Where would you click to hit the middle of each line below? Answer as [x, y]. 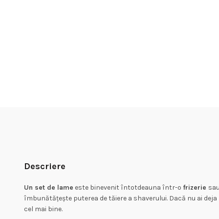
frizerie [195, 187]
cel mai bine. [43, 209]
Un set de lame [48, 187]
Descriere [44, 166]
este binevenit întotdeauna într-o [128, 187]
